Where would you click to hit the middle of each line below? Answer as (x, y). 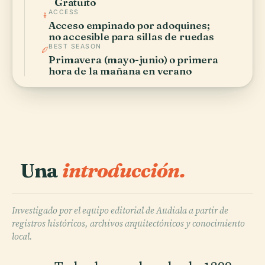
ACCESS (64, 12)
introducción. (123, 170)
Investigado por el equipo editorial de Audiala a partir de (120, 210)
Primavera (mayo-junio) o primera (133, 59)
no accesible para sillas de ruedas (131, 36)
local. (22, 236)
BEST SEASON (75, 46)
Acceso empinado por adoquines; (129, 25)
